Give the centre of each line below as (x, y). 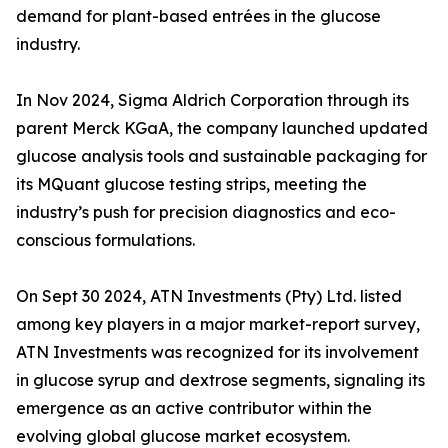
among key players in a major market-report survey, (218, 324)
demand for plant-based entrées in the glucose (198, 16)
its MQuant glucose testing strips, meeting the (191, 184)
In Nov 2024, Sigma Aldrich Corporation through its (212, 100)
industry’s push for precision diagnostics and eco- (206, 212)
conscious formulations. (105, 240)
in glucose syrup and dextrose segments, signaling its (220, 380)
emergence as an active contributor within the (194, 408)
